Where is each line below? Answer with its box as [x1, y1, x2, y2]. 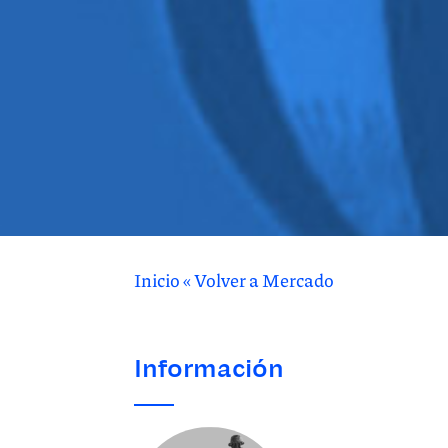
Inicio [134, 266, 181, 293]
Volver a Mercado [194, 266, 335, 293]
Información [134, 351, 285, 382]
